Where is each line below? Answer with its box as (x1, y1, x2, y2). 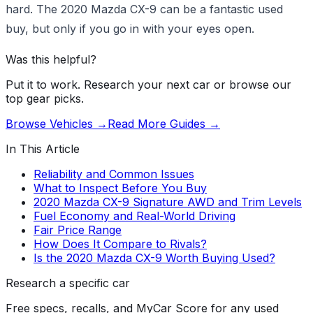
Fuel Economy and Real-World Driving (34, 208, 235, 223)
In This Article (6, 141, 80, 156)
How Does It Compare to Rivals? (34, 236, 207, 251)
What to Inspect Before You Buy (34, 180, 207, 195)
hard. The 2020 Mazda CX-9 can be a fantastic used (6, 1, 283, 16)
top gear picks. (6, 91, 84, 105)
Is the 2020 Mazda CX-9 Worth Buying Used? (34, 250, 275, 265)
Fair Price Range (34, 222, 122, 237)
